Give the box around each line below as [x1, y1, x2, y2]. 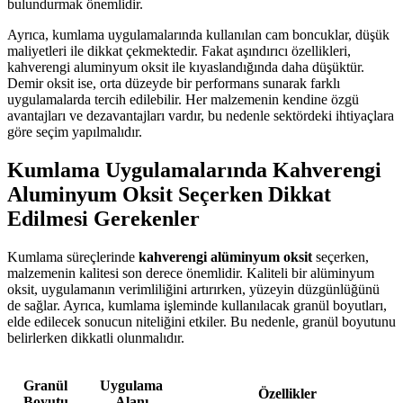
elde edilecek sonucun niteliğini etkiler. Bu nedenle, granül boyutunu [7, 314, 396, 330]
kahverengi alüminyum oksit [139, 249, 312, 265]
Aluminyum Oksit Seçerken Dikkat [7, 183, 331, 207]
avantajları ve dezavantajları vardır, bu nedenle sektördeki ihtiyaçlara [7, 108, 394, 124]
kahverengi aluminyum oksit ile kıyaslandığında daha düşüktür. [7, 59, 364, 76]
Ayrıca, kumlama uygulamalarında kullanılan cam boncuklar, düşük [7, 27, 390, 43]
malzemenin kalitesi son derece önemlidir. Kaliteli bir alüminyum [7, 265, 374, 282]
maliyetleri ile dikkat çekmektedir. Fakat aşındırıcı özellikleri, [7, 43, 351, 59]
